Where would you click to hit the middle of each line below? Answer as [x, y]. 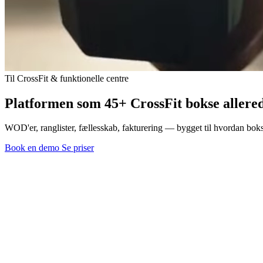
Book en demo [33, 148]
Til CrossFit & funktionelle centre [67, 78]
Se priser [78, 148]
